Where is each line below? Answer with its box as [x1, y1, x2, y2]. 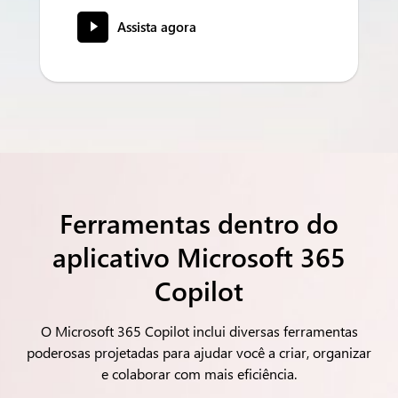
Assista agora [117, 18, 196, 36]
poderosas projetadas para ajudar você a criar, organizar [27, 343, 371, 362]
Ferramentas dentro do [60, 205, 338, 241]
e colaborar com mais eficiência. [101, 364, 297, 383]
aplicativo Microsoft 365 [52, 239, 346, 275]
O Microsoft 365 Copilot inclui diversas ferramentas [40, 322, 358, 340]
